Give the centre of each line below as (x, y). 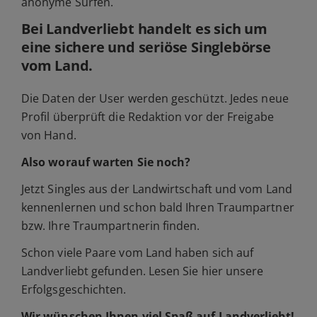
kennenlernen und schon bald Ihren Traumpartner (158, 208)
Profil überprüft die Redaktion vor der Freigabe (148, 117)
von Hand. (49, 136)
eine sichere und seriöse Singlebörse (146, 47)
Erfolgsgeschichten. (74, 290)
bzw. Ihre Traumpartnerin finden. (111, 226)
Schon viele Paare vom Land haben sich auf (138, 253)
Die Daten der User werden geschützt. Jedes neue (155, 99)
